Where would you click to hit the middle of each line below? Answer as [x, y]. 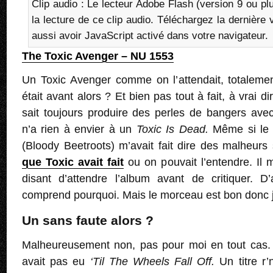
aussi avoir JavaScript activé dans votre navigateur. [150, 36]
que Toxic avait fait [73, 162]
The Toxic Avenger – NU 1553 [98, 56]
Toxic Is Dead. [172, 129]
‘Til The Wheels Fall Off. [155, 262]
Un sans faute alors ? [88, 221]
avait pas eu [56, 262]
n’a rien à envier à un [79, 129]
